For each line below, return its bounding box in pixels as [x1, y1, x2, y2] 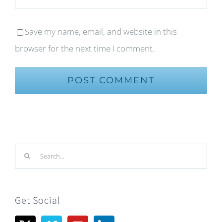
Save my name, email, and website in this [25, 26, 177, 38]
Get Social [15, 194, 60, 208]
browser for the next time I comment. [15, 43, 155, 55]
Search [14, 146, 40, 158]
